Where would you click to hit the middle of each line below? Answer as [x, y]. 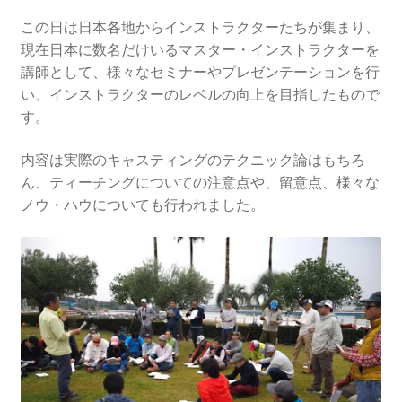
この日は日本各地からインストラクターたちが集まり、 [200, 27]
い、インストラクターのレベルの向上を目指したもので [200, 95]
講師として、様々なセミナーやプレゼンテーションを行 [200, 72]
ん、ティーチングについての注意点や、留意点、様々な [200, 182]
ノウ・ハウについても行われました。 [142, 204]
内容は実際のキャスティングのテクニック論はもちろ [192, 159]
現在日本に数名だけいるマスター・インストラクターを [200, 50]
